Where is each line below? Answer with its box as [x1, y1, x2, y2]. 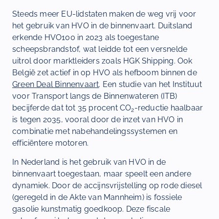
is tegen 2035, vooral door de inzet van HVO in [12, 115, 183, 125]
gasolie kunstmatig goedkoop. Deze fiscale [12, 204, 171, 214]
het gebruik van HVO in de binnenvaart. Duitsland [12, 21, 193, 31]
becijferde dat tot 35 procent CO [12, 103, 131, 113]
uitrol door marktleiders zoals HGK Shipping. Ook [12, 56, 193, 66]
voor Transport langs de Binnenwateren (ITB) [12, 91, 177, 101]
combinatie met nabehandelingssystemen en [12, 127, 178, 136]
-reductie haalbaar [134, 103, 203, 113]
